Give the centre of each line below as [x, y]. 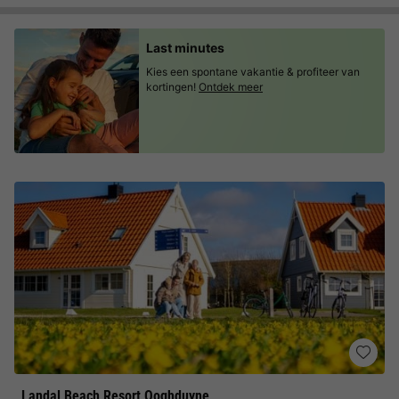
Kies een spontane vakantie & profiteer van [253, 72]
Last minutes [185, 48]
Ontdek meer [231, 87]
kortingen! [171, 87]
